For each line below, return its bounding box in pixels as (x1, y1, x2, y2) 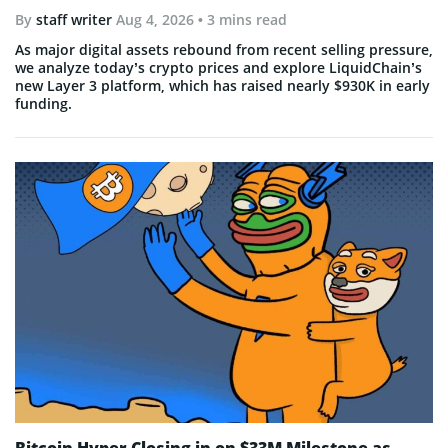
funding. (15, 93, 72, 113)
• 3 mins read (194, 9, 287, 29)
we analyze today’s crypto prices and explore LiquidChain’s (15, 57, 422, 77)
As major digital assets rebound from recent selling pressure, (15, 39, 433, 59)
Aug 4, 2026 (116, 9, 194, 29)
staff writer (36, 9, 112, 29)
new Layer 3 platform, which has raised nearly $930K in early (15, 75, 430, 95)
